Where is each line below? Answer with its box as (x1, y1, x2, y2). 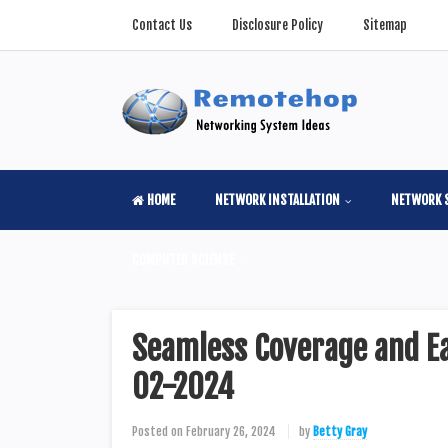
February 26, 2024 (183, 424, 279, 439)
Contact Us (132, 17, 192, 33)
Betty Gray (313, 424, 367, 439)
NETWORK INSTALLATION (215, 192, 340, 208)
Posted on (132, 424, 183, 439)
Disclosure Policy (232, 17, 323, 33)
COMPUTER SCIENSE (132, 252, 234, 268)
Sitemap (363, 17, 407, 33)
